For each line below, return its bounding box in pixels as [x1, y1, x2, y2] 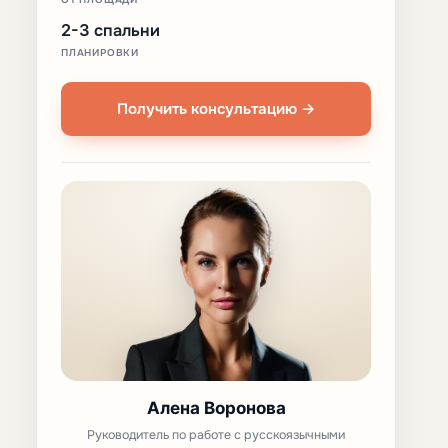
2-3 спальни [61, 19, 160, 40]
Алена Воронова [146, 397, 286, 418]
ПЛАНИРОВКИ [61, 45, 139, 58]
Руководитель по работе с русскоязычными [87, 426, 345, 443]
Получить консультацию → [116, 98, 316, 118]
